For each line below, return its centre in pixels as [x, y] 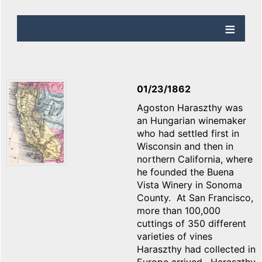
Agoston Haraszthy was [190, 108]
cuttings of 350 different [192, 224]
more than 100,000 [179, 211]
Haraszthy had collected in [196, 249]
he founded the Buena [185, 172]
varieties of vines [175, 237]
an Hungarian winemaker [192, 121]
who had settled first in [188, 134]
